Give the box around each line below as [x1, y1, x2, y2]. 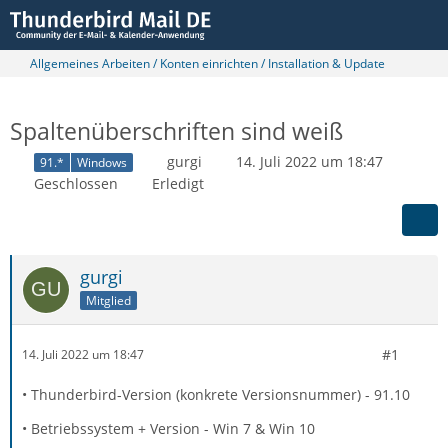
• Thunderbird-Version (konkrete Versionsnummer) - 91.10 [22, 384, 410, 404]
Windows [77, 153, 127, 171]
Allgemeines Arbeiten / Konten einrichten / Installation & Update [30, 55, 385, 72]
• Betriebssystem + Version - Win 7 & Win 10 [22, 418, 315, 438]
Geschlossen [34, 173, 118, 193]
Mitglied [86, 291, 131, 309]
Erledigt [152, 173, 204, 193]
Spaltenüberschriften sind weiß [10, 115, 343, 147]
